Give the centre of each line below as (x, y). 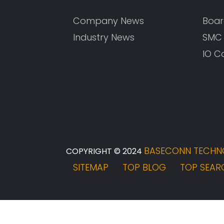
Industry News (104, 37)
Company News (108, 20)
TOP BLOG (144, 167)
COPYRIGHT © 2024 (105, 151)
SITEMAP (91, 167)
